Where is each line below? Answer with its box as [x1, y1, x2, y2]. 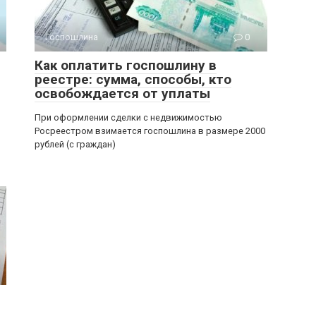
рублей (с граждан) [35, 139, 116, 150]
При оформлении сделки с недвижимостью [35, 112, 222, 123]
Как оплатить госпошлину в [35, 57, 217, 73]
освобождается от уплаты [35, 85, 210, 102]
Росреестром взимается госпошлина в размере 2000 [35, 126, 265, 136]
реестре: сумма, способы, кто [35, 71, 231, 87]
